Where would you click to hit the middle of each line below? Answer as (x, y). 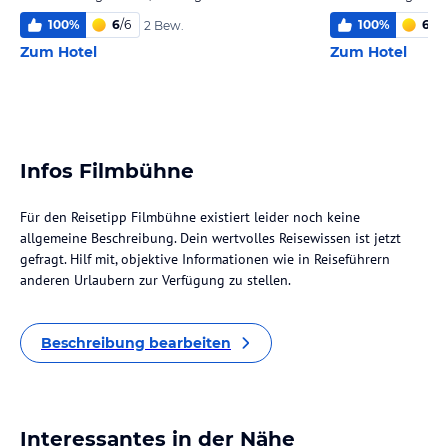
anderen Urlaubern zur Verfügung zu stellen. (155, 280)
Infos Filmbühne (107, 171)
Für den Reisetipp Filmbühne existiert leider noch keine (190, 217)
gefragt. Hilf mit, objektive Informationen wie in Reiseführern (205, 259)
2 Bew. (164, 25)
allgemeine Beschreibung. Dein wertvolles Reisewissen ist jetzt (210, 238)
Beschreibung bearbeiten (136, 343)
